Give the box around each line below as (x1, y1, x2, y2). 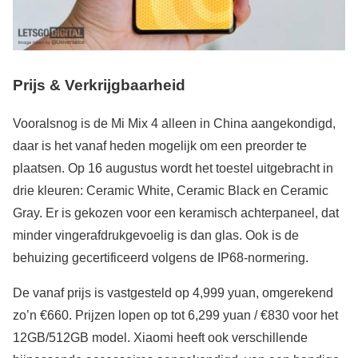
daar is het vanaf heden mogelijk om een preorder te (13, 139, 307, 153)
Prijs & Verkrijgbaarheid (13, 76, 185, 93)
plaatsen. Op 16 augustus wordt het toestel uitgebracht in (13, 161, 333, 176)
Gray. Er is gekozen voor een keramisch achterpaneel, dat (13, 206, 339, 221)
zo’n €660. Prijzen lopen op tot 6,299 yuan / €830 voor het (13, 308, 338, 323)
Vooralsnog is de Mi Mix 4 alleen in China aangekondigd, (13, 117, 336, 131)
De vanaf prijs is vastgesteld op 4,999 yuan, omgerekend (13, 286, 333, 300)
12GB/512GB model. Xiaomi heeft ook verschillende (13, 331, 308, 345)
